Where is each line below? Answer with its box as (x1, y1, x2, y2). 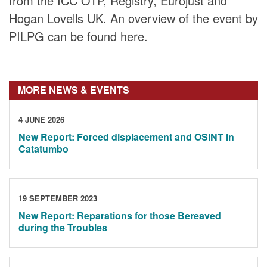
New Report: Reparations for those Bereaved (18, 209, 221, 223)
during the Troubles (18, 221, 107, 235)
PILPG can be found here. (9, 27, 148, 45)
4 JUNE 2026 (18, 113, 64, 125)
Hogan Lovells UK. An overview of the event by (9, 9, 258, 27)
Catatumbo (18, 142, 69, 156)
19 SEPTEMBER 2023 (18, 192, 97, 204)
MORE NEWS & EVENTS (18, 83, 129, 97)
